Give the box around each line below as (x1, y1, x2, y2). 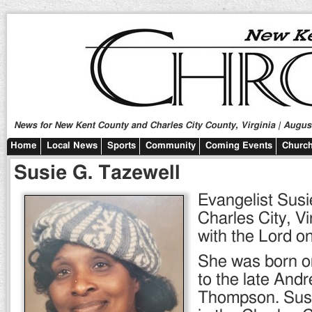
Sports (107, 141, 136, 150)
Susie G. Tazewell (14, 163, 180, 183)
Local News (47, 141, 97, 150)
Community (146, 141, 196, 150)
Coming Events (205, 141, 272, 150)
